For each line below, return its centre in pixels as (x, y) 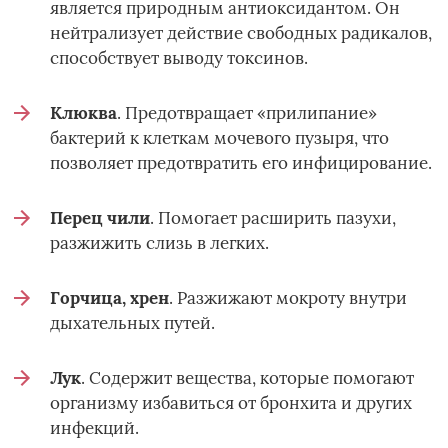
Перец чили (100, 217)
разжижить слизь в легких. (159, 242)
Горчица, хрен (109, 297)
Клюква (83, 112)
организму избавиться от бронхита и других (231, 402)
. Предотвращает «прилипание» (247, 112)
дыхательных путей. (132, 322)
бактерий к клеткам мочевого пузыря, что (219, 137)
